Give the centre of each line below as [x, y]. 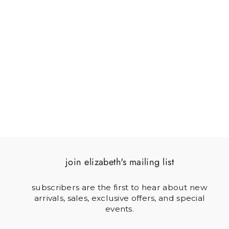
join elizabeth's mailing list [120, 162]
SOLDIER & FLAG [49, 50]
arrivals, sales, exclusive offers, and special [120, 198]
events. [120, 209]
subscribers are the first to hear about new [120, 187]
